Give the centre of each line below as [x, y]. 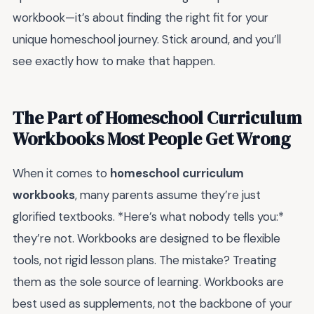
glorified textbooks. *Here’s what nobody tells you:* [148, 217]
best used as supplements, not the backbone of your [152, 304]
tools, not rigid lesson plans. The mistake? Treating [145, 260]
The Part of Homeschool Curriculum [157, 118]
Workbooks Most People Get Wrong [151, 139]
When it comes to [61, 173]
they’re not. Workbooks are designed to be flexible [146, 239]
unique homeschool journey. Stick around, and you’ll [147, 40]
